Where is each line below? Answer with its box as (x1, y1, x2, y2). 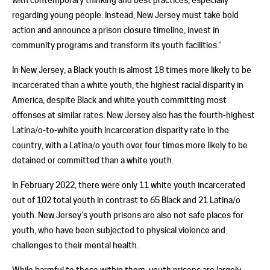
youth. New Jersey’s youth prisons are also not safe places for (12, 210, 243, 220)
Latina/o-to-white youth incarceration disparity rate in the (12, 125, 229, 135)
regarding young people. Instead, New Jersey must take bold (12, 10, 239, 20)
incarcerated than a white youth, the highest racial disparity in (12, 80, 243, 90)
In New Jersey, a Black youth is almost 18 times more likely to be (12, 64, 251, 75)
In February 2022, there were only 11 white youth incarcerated (12, 180, 245, 190)
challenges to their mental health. (12, 240, 139, 250)
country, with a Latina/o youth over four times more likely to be (12, 140, 248, 150)
